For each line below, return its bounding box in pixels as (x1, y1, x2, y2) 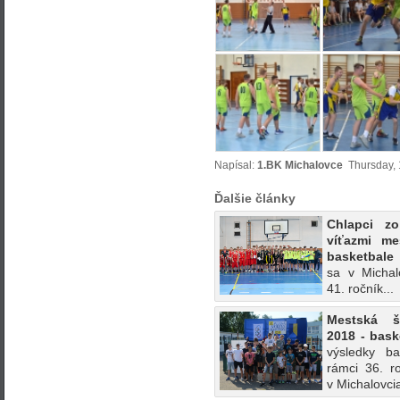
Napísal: (214, 158, 257, 171)
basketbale (327, 248, 394, 263)
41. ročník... (327, 280, 394, 296)
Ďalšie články (214, 190, 296, 205)
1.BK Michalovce (257, 158, 343, 171)
